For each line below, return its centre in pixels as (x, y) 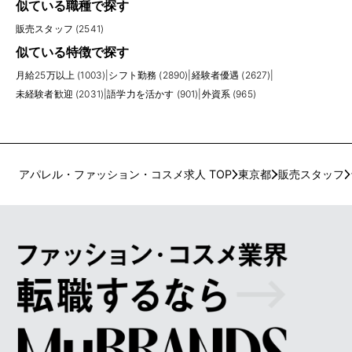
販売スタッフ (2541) (60, 28)
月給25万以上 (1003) (61, 75)
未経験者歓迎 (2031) (60, 93)
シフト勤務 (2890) (148, 75)
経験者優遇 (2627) (231, 75)
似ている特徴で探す (72, 51)
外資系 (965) (229, 93)
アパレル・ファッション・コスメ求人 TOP (125, 174)
